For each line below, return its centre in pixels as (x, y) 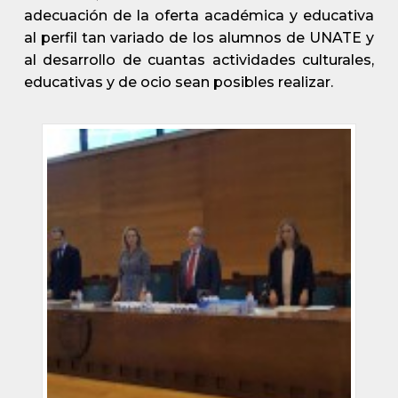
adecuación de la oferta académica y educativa (199, 16)
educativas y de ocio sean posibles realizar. (178, 82)
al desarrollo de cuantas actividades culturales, (199, 60)
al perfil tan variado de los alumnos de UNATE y (199, 38)
